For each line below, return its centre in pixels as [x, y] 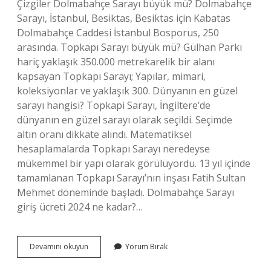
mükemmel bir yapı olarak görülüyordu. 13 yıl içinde [134, 163]
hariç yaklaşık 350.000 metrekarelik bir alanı [116, 62]
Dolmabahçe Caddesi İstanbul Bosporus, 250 [118, 33]
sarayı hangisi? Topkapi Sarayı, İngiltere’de [114, 105]
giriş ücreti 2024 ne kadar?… [80, 207]
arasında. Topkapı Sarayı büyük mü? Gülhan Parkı [129, 47]
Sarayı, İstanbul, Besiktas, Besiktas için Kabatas [124, 18]
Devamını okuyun [59, 247]
